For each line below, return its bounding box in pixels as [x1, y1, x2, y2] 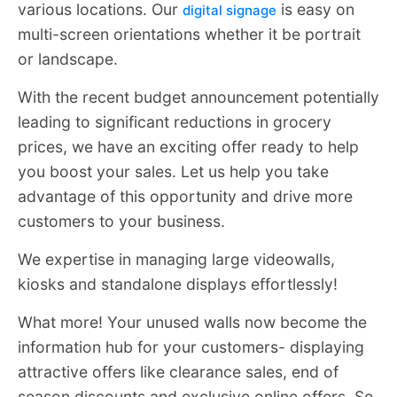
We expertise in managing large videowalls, [18, 250, 335, 269]
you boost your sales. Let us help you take [18, 162, 329, 182]
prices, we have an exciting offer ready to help [18, 137, 359, 157]
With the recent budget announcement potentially [18, 88, 379, 107]
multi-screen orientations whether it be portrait [18, 25, 361, 44]
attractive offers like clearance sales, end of [18, 362, 339, 382]
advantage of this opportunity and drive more [18, 187, 353, 206]
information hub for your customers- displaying [18, 338, 364, 357]
